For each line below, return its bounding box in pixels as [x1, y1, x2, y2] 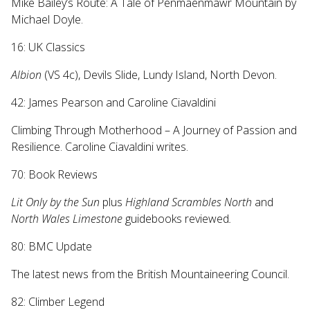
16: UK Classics [11, 39, 85, 55]
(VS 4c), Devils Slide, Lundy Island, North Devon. [42, 67, 277, 83]
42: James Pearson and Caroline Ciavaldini [11, 95, 216, 111]
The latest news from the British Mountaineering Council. [11, 266, 289, 282]
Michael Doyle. [11, 12, 83, 28]
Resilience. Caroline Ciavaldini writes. [11, 139, 188, 155]
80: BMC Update [11, 239, 92, 255]
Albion [11, 67, 42, 83]
